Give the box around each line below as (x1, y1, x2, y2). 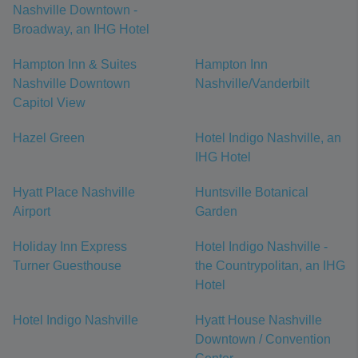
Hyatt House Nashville (195, 313, 322, 328)
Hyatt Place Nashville (13, 185, 135, 200)
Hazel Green (13, 131, 85, 145)
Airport (13, 205, 50, 219)
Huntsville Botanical (195, 185, 308, 200)
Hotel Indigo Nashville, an (195, 131, 341, 145)
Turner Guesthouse (13, 259, 121, 273)
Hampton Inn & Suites (13, 58, 137, 72)
